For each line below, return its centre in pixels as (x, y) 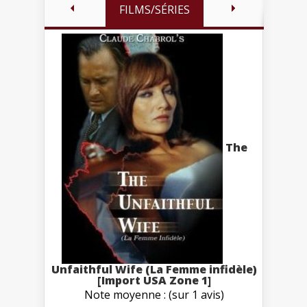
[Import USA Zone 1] (154, 280)
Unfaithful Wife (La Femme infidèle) (154, 269)
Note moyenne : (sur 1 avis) (154, 294)
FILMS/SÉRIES (154, 9)
